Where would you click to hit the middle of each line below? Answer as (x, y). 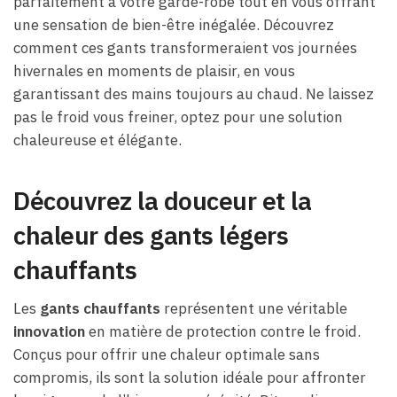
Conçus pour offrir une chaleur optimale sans (167, 355)
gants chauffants (100, 309)
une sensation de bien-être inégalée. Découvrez (174, 24)
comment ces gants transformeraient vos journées (185, 47)
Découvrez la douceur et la (162, 200)
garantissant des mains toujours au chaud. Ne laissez (194, 93)
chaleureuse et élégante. (97, 140)
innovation (49, 332)
